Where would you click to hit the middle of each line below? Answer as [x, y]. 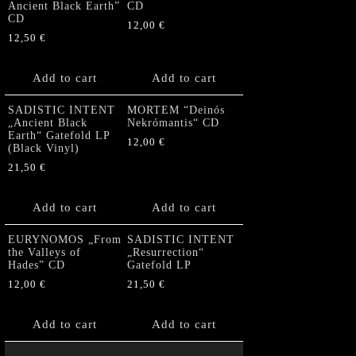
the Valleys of [44, 252]
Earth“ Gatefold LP [59, 135]
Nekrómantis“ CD [173, 122]
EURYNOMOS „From [65, 239]
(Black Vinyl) [44, 148]
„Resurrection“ [166, 252]
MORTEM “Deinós [176, 110]
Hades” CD [37, 265]
